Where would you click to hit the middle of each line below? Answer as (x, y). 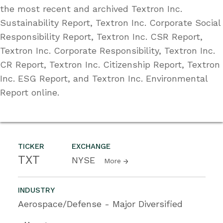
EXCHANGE (91, 146)
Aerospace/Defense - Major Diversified (100, 204)
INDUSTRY (36, 190)
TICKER (31, 146)
